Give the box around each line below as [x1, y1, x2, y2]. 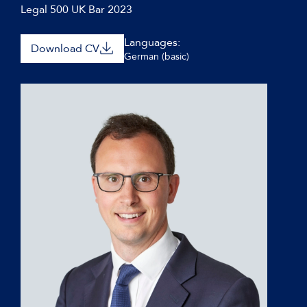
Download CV [31, 41, 99, 56]
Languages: [124, 34, 180, 50]
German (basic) [124, 49, 189, 63]
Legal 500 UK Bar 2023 [21, 2, 132, 17]
